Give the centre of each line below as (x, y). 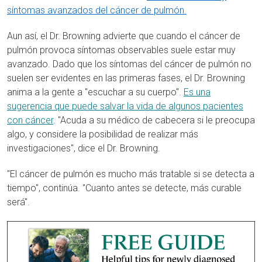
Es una (197, 92)
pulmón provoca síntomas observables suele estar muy (121, 50)
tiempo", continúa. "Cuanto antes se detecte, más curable (124, 188)
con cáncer (30, 120)
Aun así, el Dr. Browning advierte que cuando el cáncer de (124, 36)
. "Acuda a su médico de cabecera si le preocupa (154, 120)
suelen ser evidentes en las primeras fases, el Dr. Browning (126, 78)
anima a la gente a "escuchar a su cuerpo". (95, 92)
